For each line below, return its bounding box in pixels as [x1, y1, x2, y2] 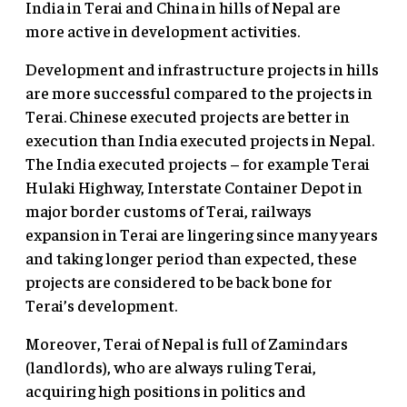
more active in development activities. [25, 20, 300, 42]
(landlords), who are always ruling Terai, [25, 356, 316, 378]
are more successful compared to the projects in [25, 82, 372, 104]
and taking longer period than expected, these [25, 247, 357, 269]
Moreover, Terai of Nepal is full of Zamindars [25, 333, 348, 354]
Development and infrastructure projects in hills [25, 58, 379, 80]
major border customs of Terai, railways [25, 200, 312, 222]
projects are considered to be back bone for [25, 271, 333, 293]
